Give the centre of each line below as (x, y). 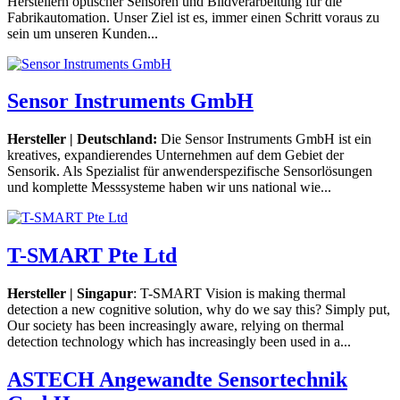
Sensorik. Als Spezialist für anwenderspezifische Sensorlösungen (190, 171)
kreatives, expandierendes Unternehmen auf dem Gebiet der (175, 155)
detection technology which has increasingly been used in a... (179, 342)
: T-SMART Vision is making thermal (239, 294)
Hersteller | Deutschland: (84, 139)
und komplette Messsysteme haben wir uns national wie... (169, 187)
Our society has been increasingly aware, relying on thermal (175, 326)
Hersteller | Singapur (70, 294)
